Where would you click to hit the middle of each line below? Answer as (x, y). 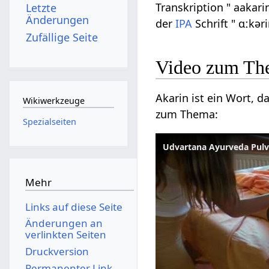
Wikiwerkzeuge (53, 101)
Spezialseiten (49, 121)
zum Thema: (187, 114)
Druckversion (57, 251)
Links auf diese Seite (74, 207)
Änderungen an (64, 223)
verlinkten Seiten (65, 235)
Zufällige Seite (62, 37)
